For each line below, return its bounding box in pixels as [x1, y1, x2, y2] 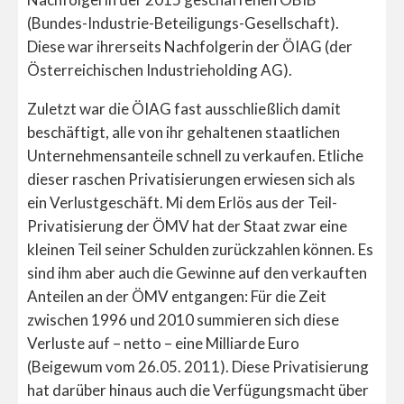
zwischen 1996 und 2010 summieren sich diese [27, 309, 339, 329]
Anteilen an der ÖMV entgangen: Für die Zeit [27, 286, 326, 306]
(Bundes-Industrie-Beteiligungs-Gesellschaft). [27, 13, 339, 32]
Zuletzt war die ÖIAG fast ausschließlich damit [27, 98, 341, 118]
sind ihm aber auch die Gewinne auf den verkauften [27, 262, 367, 282]
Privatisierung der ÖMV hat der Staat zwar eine [27, 216, 347, 235]
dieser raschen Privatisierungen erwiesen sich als [27, 169, 355, 188]
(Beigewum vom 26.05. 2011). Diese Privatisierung [27, 356, 369, 376]
